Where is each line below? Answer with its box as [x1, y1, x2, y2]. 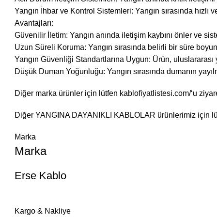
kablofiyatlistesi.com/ [120, 89, 191, 97]
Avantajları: [15, 19, 53, 27]
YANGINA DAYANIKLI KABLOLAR [35, 111, 155, 119]
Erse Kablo [15, 170, 66, 182]
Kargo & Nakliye [15, 207, 71, 215]
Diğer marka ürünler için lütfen [15, 89, 120, 97]
